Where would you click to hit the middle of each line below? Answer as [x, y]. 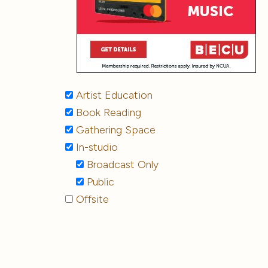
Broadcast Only [121, 164]
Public [99, 182]
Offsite [91, 199]
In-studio [95, 147]
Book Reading [107, 112]
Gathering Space [114, 130]
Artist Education [112, 95]
